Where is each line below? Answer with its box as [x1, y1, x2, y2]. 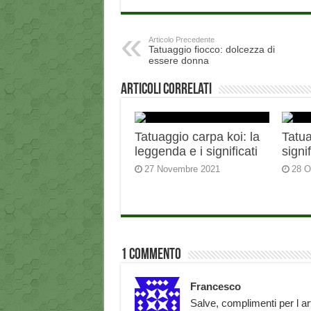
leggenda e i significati [134, 144, 258, 159]
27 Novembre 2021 [144, 164, 220, 175]
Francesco [190, 280, 241, 293]
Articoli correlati [120, 82, 212, 99]
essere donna [148, 55, 209, 67]
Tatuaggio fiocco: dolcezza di [148, 44, 275, 56]
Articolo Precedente [148, 35, 215, 44]
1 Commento [120, 247, 181, 264]
